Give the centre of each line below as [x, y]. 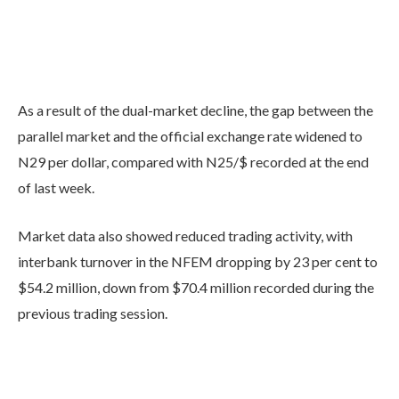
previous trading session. [93, 313]
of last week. [56, 188]
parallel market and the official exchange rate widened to [190, 136]
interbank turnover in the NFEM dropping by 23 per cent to [198, 262]
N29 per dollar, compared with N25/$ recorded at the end [193, 162]
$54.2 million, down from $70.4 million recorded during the [196, 288]
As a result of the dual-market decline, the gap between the [195, 110]
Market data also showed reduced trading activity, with [185, 236]
